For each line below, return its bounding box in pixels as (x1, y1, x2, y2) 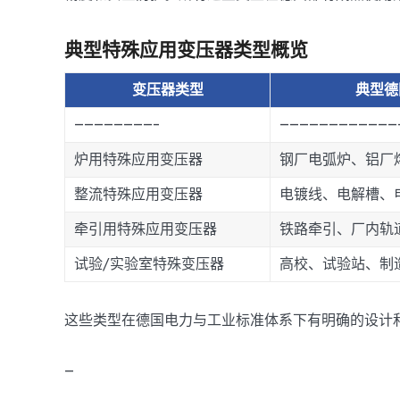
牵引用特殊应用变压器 (74, 221, 217, 240)
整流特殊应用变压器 (74, 187, 203, 205)
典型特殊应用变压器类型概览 (64, 37, 308, 61)
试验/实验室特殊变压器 (74, 256, 224, 275)
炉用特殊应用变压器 (74, 152, 203, 171)
